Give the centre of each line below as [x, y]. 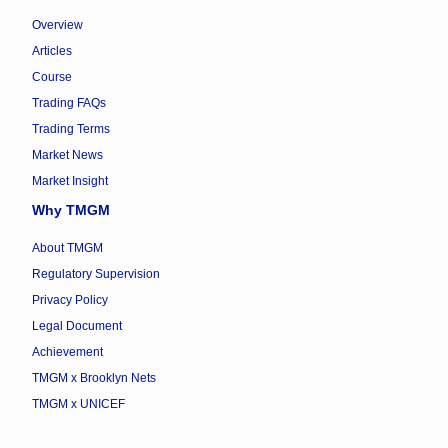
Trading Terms [71, 129]
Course [52, 77]
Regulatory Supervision [96, 274]
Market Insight [70, 181]
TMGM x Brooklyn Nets [94, 378]
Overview [57, 25]
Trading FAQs [69, 103]
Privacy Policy [70, 300]
